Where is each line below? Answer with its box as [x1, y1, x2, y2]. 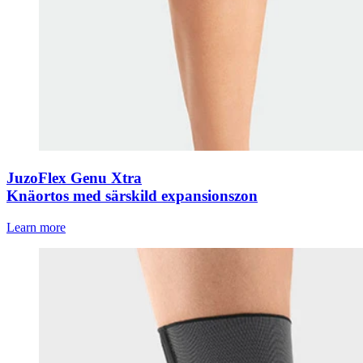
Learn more [6, 220, 66, 234]
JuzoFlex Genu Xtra [6, 169, 142, 186]
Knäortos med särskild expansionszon [6, 186, 258, 204]
